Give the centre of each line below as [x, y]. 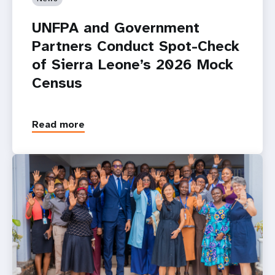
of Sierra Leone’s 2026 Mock [133, 64]
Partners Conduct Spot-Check [136, 46]
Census [57, 83]
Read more [58, 124]
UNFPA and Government [116, 27]
